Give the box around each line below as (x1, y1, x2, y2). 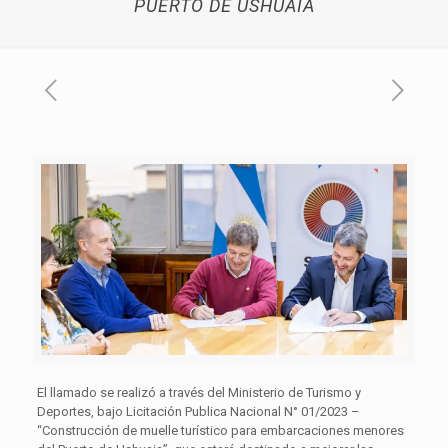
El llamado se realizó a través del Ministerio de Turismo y (36, 384, 361, 400)
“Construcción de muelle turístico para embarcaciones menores (36, 422, 404, 438)
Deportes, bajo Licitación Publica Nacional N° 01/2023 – (36, 403, 360, 419)
